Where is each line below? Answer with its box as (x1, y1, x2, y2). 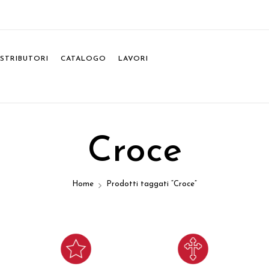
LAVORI (118, 55, 148, 63)
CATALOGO (60, 55, 106, 63)
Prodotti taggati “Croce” (106, 180, 197, 189)
